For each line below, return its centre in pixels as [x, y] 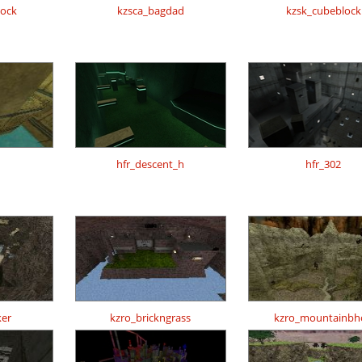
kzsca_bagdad [150, 11]
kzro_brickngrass [150, 318]
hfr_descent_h [150, 164]
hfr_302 [323, 164]
